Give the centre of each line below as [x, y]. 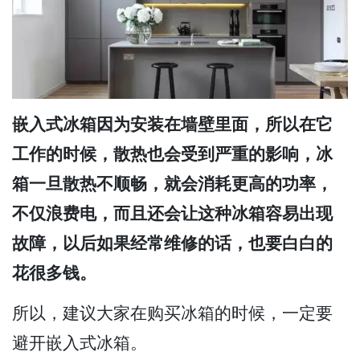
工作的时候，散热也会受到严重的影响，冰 [172, 154]
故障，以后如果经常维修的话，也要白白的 [172, 243]
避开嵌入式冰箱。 [80, 343]
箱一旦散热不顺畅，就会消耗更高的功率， [172, 184]
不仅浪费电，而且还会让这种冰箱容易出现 [172, 214]
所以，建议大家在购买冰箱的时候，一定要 [172, 313]
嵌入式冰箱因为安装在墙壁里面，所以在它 [172, 125]
